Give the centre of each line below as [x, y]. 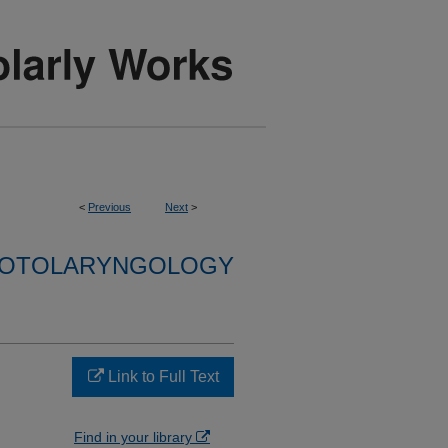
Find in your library [135, 437]
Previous [109, 207]
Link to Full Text [161, 376]
